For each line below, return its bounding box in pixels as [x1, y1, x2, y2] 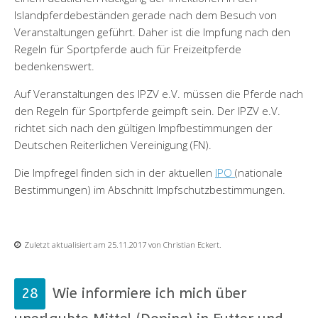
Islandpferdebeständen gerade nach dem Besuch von [14, 7, 277, 22]
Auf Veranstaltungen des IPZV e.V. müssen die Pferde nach [14, 86, 303, 101]
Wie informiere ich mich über [53, 285, 246, 302]
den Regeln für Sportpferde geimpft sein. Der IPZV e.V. [14, 103, 280, 118]
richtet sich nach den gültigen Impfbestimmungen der [14, 120, 273, 135]
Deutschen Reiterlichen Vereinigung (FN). [14, 137, 212, 152]
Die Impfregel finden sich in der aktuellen [14, 165, 215, 180]
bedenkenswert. [14, 58, 94, 73]
